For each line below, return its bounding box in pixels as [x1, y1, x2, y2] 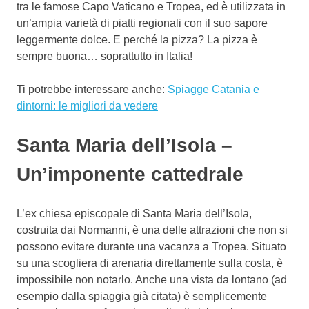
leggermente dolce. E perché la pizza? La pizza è [17, 33, 257, 46]
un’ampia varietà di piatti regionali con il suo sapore [17, 17, 268, 29]
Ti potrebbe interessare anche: [17, 83, 168, 95]
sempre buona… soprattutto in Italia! [17, 50, 192, 62]
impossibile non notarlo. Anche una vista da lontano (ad [17, 273, 287, 286]
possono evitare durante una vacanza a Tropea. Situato [17, 240, 286, 252]
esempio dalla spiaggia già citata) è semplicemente [17, 290, 267, 302]
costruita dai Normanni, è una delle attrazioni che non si [17, 223, 288, 236]
